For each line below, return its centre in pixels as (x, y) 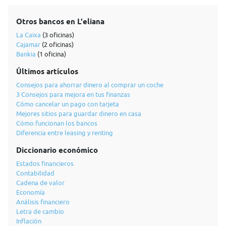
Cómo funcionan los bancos (57, 123)
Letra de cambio (40, 211)
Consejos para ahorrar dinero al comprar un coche (90, 85)
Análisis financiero (43, 202)
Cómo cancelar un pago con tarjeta (68, 104)
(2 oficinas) (57, 44)
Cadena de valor (40, 183)
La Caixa (29, 35)
